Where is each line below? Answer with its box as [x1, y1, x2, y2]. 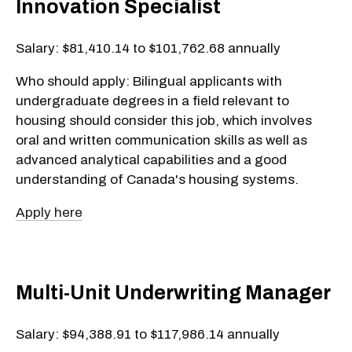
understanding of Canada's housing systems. [16, 171, 299, 187]
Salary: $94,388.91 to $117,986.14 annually [16, 326, 280, 342]
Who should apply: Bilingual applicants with [16, 73, 282, 89]
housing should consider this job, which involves [16, 112, 312, 128]
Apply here [16, 204, 82, 220]
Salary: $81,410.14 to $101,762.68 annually [16, 40, 280, 56]
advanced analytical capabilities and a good [16, 152, 287, 167]
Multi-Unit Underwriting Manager [16, 282, 331, 304]
